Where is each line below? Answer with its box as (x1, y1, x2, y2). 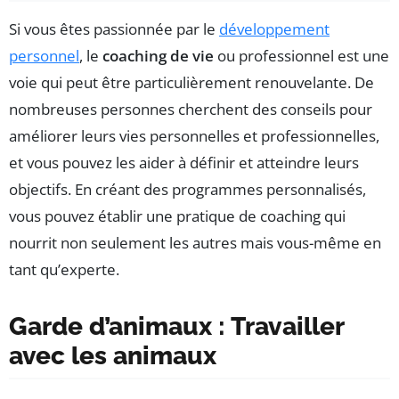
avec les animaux (9, 340, 216, 370)
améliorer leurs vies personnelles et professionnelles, (9, 125, 379, 146)
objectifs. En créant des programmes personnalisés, (9, 178, 366, 199)
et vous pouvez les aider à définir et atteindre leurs (9, 151, 359, 173)
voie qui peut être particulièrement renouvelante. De (9, 71, 374, 93)
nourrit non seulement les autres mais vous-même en (9, 232, 381, 253)
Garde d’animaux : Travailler (9, 311, 345, 341)
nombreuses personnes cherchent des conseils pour (9, 98, 372, 119)
